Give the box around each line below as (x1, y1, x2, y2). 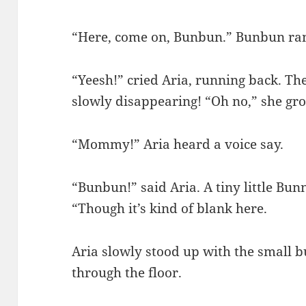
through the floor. (72, 263, 186, 281)
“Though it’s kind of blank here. (72, 199, 268, 217)
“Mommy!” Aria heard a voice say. (72, 135, 284, 153)
